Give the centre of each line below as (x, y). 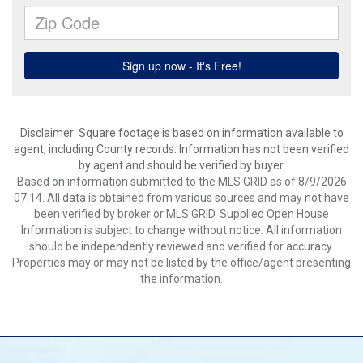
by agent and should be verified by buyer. (181, 165)
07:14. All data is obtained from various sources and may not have (181, 198)
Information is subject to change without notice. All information (181, 230)
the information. (181, 279)
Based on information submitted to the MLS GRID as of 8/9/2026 (181, 181)
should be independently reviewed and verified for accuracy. (181, 246)
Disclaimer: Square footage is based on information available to (181, 133)
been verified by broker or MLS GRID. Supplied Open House (181, 214)
